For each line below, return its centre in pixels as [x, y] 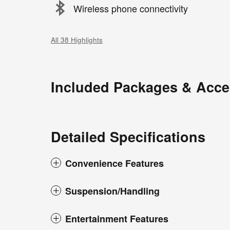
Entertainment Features [117, 219]
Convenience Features [114, 164]
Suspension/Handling [112, 191]
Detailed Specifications [128, 137]
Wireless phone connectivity [131, 8]
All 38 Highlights [77, 40]
